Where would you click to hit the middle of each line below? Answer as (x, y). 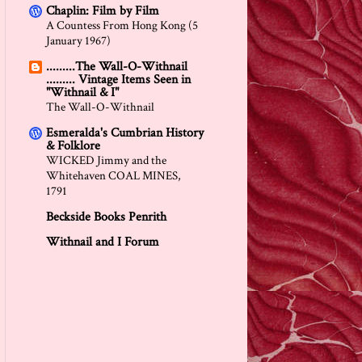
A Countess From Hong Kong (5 (122, 25)
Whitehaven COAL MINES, (114, 175)
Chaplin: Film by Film (103, 11)
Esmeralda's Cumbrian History (125, 133)
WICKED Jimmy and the (106, 160)
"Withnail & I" (82, 92)
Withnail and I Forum (103, 242)
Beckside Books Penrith (106, 217)
